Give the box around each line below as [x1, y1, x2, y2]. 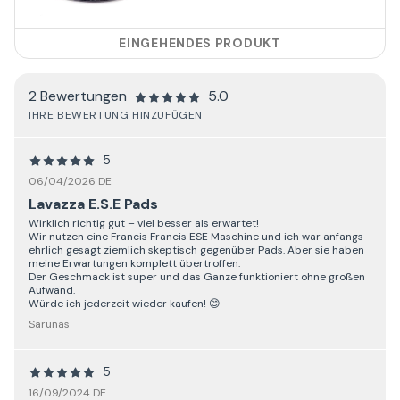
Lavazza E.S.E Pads [29, 194, 158, 213]
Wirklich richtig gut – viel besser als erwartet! [29, 215, 259, 230]
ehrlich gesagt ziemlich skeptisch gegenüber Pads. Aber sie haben [29, 242, 364, 257]
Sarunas [29, 316, 70, 331]
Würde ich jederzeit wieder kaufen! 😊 [29, 296, 221, 311]
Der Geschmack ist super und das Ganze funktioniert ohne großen [29, 269, 365, 284]
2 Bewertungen [29, 86, 127, 105]
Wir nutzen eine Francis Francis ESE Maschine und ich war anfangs [29, 229, 363, 244]
